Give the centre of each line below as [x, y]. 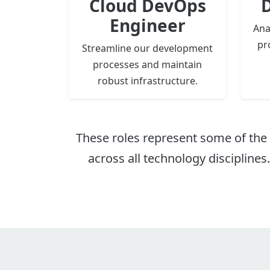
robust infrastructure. [147, 81]
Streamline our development [147, 49]
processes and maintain [147, 65]
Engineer [147, 26]
